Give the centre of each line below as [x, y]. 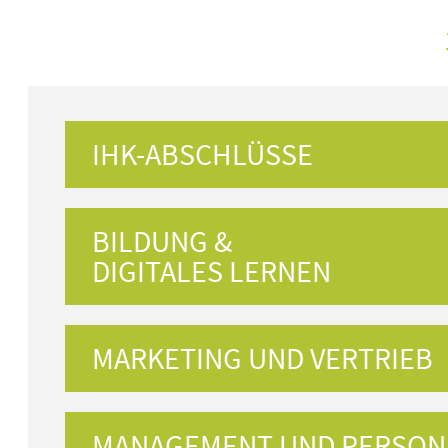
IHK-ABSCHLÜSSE [203, 154]
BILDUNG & [162, 241]
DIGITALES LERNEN [212, 271]
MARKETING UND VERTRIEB [263, 358]
